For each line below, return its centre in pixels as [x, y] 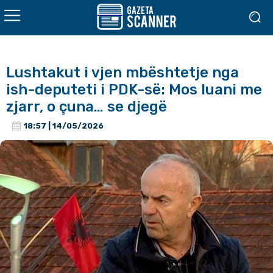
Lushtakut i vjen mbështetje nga [122, 73]
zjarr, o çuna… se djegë [87, 107]
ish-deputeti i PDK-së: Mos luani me [134, 90]
